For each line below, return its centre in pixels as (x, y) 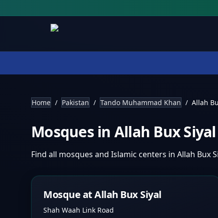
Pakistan (75, 102)
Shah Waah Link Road (79, 210)
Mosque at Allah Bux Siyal (102, 194)
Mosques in (73, 132)
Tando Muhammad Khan (141, 102)
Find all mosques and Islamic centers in (104, 154)
